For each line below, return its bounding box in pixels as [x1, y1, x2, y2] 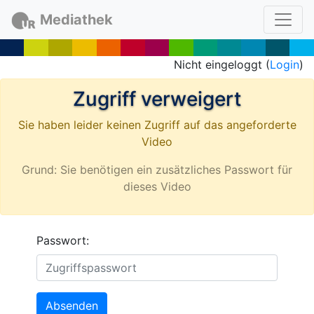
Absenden [46, 299, 99, 313]
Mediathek [39, 11, 113, 28]
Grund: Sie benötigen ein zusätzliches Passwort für [22, 163, 292, 177]
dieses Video [123, 179, 191, 193]
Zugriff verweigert [73, 87, 241, 111]
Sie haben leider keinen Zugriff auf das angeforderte [18, 118, 296, 132]
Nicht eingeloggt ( [174, 57, 270, 71]
